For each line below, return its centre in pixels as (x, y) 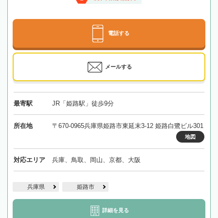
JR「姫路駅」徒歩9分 (83, 103)
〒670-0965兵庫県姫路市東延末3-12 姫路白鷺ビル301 (127, 126)
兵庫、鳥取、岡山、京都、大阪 (96, 160)
